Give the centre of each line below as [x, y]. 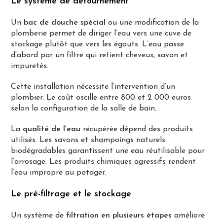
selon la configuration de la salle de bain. [84, 108]
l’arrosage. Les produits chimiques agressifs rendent [104, 162]
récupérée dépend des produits [137, 129]
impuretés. [30, 66]
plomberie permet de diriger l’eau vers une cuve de [101, 33]
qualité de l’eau [52, 129]
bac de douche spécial [65, 22]
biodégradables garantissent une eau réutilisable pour [108, 151]
